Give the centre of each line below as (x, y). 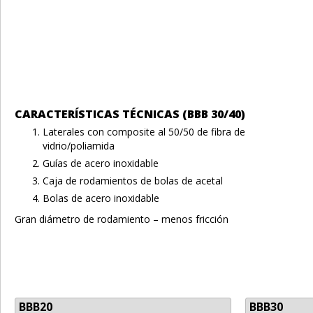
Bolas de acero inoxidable (101, 198)
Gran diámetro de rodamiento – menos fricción (122, 219)
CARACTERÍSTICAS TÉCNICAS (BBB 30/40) (130, 114)
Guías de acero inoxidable (101, 163)
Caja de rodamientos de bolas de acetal (133, 180)
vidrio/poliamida (79, 145)
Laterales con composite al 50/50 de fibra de (144, 131)
